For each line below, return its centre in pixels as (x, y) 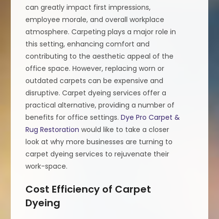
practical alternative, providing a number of (100, 105)
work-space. (47, 166)
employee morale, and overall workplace (95, 19)
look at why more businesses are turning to (99, 142)
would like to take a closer (124, 129)
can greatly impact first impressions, (88, 7)
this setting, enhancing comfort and (88, 44)
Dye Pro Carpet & (151, 117)
